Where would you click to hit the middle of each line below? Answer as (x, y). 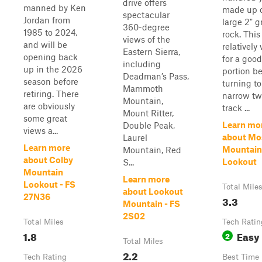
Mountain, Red (152, 150)
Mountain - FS (151, 204)
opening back (51, 57)
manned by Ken (55, 8)
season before (51, 81)
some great (45, 118)
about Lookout (153, 191)
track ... (236, 108)
